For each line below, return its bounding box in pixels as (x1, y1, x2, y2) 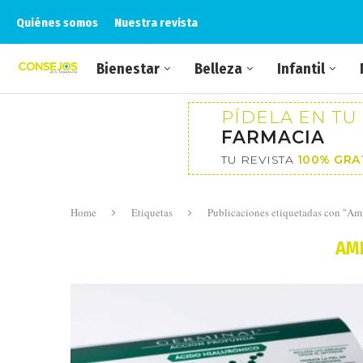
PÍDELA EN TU (221, 106, 357, 127)
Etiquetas (131, 205, 173, 220)
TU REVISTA (221, 152, 297, 167)
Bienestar (96, 60, 160, 78)
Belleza (194, 60, 242, 78)
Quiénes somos (16, 15, 98, 30)
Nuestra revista (114, 15, 198, 30)
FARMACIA (221, 126, 325, 147)
